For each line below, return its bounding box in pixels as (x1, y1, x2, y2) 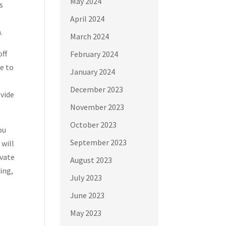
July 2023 (70, 172, 102, 183)
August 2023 (70, 154, 112, 165)
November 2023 (70, 101, 125, 112)
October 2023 (70, 119, 117, 130)
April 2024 (70, 13, 105, 24)
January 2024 (70, 66, 116, 77)
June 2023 (70, 190, 105, 200)
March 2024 (70, 31, 109, 41)
